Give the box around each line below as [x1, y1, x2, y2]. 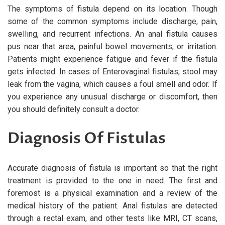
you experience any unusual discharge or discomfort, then [8, 91, 217, 101]
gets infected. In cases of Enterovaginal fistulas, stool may [8, 66, 217, 76]
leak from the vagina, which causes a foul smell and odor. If [8, 79, 217, 89]
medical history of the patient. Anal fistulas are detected [8, 200, 217, 210]
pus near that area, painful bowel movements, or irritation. [8, 41, 217, 51]
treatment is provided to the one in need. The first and [8, 175, 217, 185]
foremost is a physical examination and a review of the [8, 188, 217, 198]
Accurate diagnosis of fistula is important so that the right [8, 163, 217, 173]
